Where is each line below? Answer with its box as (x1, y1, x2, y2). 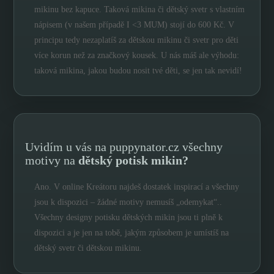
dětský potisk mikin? (78, 153, 189, 167)
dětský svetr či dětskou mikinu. (34, 243, 143, 253)
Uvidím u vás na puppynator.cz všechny (25, 139, 223, 154)
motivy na (25, 153, 79, 167)
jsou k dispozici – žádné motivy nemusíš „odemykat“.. (34, 197, 223, 207)
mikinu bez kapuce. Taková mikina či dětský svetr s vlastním (34, 4, 245, 14)
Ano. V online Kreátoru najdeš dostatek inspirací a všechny (34, 182, 240, 191)
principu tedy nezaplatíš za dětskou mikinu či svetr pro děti (34, 35, 239, 45)
